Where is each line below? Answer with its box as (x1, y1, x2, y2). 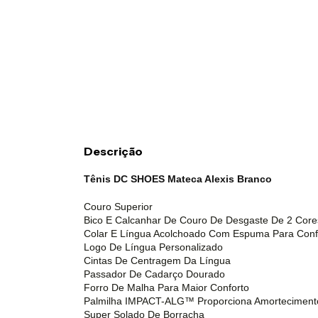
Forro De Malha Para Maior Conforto (84, 281, 249, 293)
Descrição (84, 143, 143, 158)
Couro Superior (84, 200, 153, 212)
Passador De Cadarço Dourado (84, 268, 225, 280)
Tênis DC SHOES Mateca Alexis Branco (84, 172, 272, 185)
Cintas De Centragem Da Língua (84, 254, 231, 266)
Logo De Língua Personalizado (84, 241, 223, 253)
